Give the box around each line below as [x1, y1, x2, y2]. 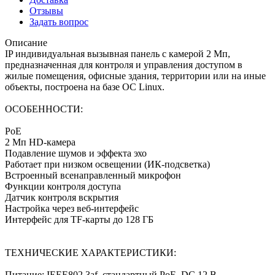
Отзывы [29, 5, 63, 16]
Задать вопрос [29, 16, 88, 27]
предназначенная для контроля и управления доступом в [5, 59, 242, 70]
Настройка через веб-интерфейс [5, 203, 139, 214]
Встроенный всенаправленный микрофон [5, 169, 181, 180]
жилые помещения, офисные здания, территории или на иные [5, 70, 266, 81]
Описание [5, 37, 47, 48]
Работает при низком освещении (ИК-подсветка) [5, 158, 210, 169]
